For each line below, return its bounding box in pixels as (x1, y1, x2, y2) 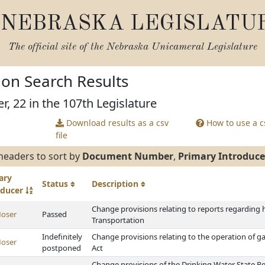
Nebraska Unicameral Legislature (106, 42, 257, 52)
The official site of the (8, 42, 106, 52)
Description (92, 178, 141, 189)
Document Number (82, 150, 173, 163)
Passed (42, 209, 67, 219)
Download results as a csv (63, 117, 169, 128)
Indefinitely (42, 231, 82, 242)
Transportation (92, 215, 144, 225)
